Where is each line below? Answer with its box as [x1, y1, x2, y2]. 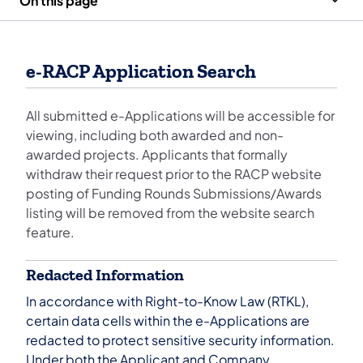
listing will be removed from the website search [26, 204, 314, 222]
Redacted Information [26, 266, 184, 285]
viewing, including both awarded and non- [26, 126, 284, 144]
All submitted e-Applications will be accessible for [26, 107, 335, 125]
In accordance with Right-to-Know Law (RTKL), [26, 293, 309, 310]
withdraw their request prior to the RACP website [26, 165, 322, 183]
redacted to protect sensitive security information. [26, 331, 335, 349]
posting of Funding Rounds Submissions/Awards [26, 185, 322, 203]
